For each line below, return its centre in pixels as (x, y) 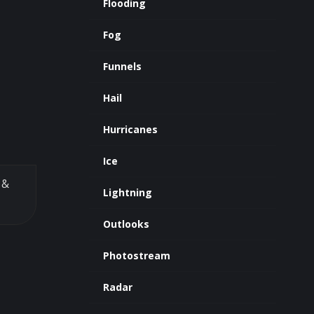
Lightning (127, 192)
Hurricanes (130, 129)
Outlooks (126, 224)
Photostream (136, 255)
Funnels (122, 66)
